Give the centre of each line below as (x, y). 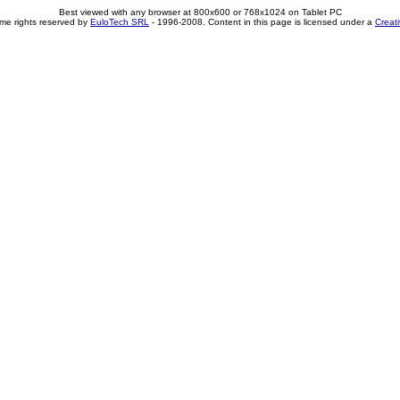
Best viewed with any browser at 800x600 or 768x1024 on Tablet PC (200, 12)
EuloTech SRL (120, 22)
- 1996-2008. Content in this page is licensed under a (262, 22)
